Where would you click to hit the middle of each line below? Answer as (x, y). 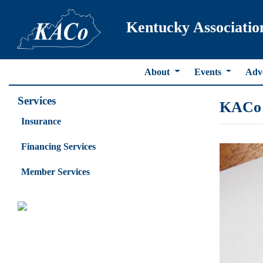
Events (209, 72)
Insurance (41, 121)
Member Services (55, 171)
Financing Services (58, 146)
